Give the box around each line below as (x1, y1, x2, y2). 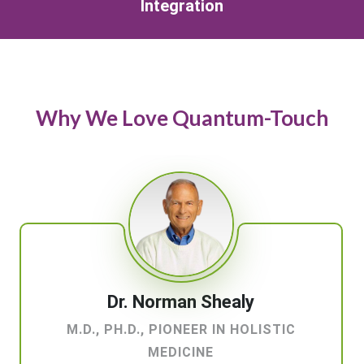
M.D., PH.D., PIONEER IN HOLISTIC (66, 321, 296, 337)
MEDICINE (148, 344, 214, 360)
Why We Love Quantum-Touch (36, 104, 328, 131)
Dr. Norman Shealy (107, 291, 255, 312)
